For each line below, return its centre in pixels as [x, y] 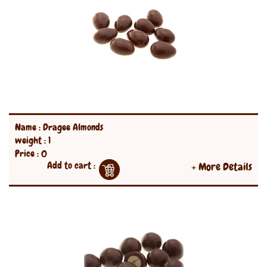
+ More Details [222, 167]
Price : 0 [31, 153]
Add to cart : [71, 165]
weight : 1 [33, 140]
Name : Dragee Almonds [59, 127]
